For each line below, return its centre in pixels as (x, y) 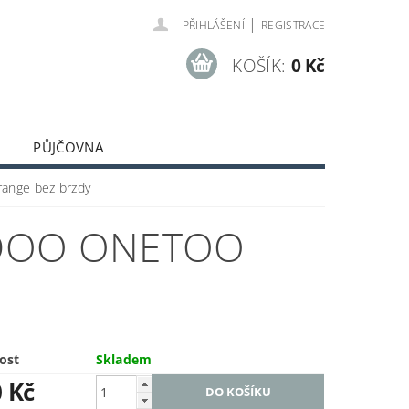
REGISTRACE (293, 25)
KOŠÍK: (259, 65)
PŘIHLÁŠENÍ (213, 25)
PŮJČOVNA (68, 147)
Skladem (124, 359)
